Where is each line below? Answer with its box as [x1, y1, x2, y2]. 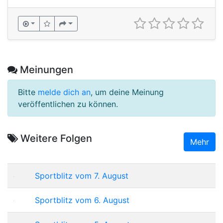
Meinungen [17, 63, 73, 76]
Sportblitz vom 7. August [35, 170, 128, 181]
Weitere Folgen [18, 132, 92, 144]
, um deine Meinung [91, 87, 164, 97]
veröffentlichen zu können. [18, 99, 118, 109]
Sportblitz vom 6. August [35, 195, 129, 205]
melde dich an [38, 87, 91, 97]
